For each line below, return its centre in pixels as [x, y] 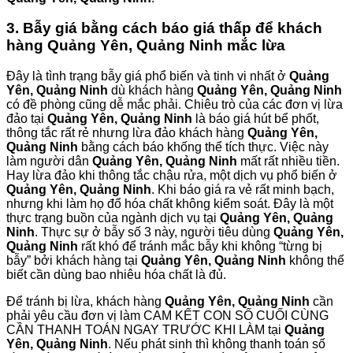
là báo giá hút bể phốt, [256, 118]
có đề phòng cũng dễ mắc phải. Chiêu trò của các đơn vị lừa [175, 104]
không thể [315, 260]
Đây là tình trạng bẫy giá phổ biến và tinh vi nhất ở [148, 76]
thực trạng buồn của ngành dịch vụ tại [113, 217]
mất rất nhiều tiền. [288, 161]
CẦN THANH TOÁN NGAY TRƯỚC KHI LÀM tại [145, 329]
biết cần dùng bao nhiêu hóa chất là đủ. [116, 274]
